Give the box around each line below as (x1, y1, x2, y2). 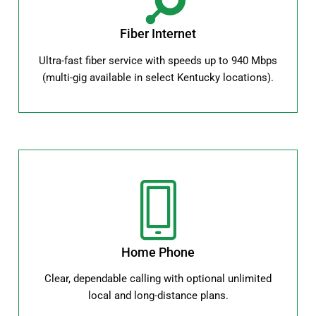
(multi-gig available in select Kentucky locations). (42, 71, 274, 84)
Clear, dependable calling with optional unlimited (44, 272, 272, 286)
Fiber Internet (120, 26, 196, 42)
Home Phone (121, 244, 195, 260)
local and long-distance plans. (87, 289, 229, 303)
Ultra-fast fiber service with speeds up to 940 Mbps (39, 54, 277, 67)
